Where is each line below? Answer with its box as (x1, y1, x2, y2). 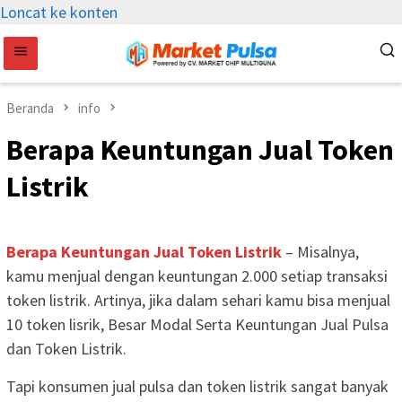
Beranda (6, 100, 54, 117)
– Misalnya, (282, 241, 359, 263)
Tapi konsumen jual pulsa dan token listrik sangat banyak (6, 376, 389, 398)
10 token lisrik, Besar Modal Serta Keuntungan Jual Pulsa (6, 314, 389, 336)
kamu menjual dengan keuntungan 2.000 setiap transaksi (6, 266, 388, 287)
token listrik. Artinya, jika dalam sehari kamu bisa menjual (6, 290, 390, 311)
